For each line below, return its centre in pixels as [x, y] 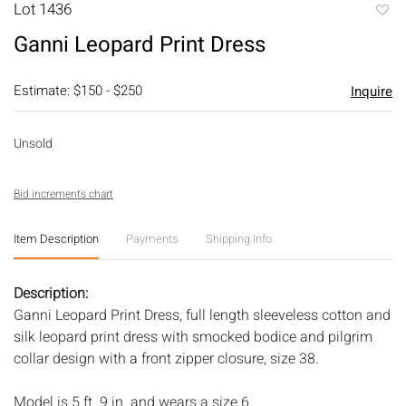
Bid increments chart [63, 193]
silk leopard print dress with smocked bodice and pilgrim [193, 337]
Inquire [371, 91]
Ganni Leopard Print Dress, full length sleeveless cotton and [202, 315]
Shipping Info [239, 238]
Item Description [56, 238]
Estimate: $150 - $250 [78, 90]
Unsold [33, 143]
